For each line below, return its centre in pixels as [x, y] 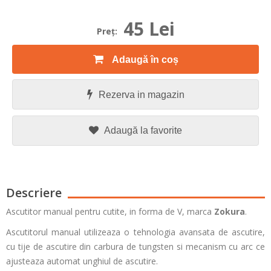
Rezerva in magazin [141, 95]
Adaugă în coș [145, 60]
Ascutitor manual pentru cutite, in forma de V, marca [110, 211]
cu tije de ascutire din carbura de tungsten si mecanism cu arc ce [135, 247]
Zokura [230, 211]
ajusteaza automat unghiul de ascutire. [82, 261]
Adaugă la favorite [143, 130]
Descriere [34, 193]
